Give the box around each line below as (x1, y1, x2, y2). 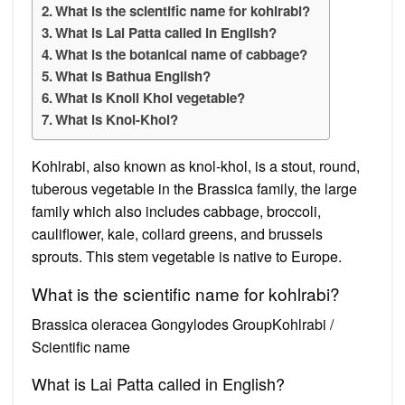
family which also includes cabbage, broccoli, (32, 200, 321, 221)
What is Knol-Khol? (55, 108, 179, 129)
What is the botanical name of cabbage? (55, 43, 308, 64)
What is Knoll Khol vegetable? (55, 87, 246, 108)
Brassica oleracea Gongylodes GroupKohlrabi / (32, 313, 334, 334)
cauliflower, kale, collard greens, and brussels (32, 222, 323, 244)
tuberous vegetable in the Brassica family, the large (32, 177, 357, 199)
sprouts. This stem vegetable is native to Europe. (32, 245, 342, 267)
